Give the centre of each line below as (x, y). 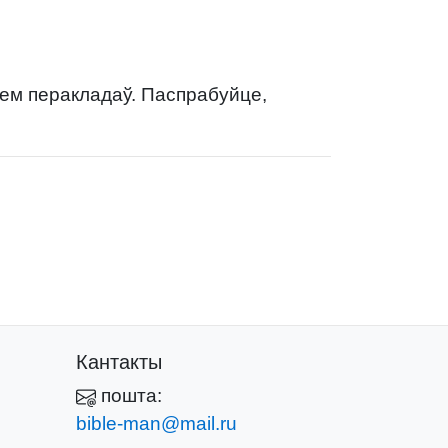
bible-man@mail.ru (156, 423)
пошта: (129, 395)
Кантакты (119, 361)
